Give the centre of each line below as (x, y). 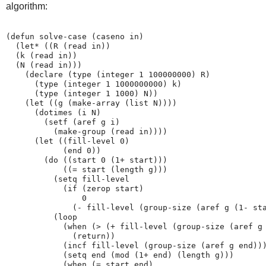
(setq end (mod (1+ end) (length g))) (120, 255)
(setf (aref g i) (63, 122)
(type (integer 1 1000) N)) (82, 93)
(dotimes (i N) (53, 112)
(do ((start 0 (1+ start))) (87, 160)
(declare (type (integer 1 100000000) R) (108, 74)
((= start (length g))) (87, 169)
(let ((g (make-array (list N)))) (91, 103)
